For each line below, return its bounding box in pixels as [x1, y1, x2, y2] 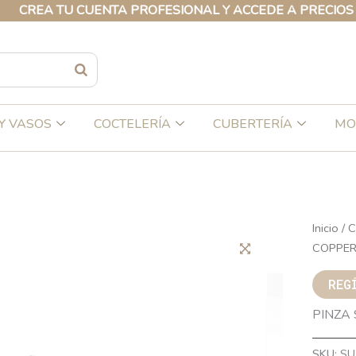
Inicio [311, 220, 339, 236]
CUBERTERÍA [213, 115, 292, 133]
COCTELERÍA [94, 115, 171, 133]
